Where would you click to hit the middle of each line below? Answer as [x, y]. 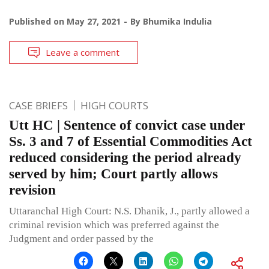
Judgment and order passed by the [81, 238]
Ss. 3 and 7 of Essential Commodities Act [131, 141]
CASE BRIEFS [38, 105]
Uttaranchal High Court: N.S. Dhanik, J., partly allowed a [129, 211]
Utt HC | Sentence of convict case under [127, 125]
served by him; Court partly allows [113, 174]
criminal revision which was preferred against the [114, 225]
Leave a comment [83, 52]
